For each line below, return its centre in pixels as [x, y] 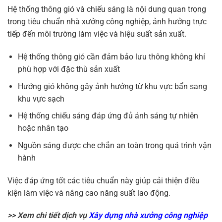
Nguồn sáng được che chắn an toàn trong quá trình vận [114, 145]
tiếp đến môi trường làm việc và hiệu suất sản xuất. [97, 34]
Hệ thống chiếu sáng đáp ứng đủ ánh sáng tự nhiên [108, 116]
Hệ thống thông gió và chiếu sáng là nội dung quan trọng [107, 9]
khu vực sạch [41, 99]
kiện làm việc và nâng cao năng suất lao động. [89, 193]
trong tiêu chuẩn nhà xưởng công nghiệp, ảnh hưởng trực [107, 22]
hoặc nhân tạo [43, 128]
